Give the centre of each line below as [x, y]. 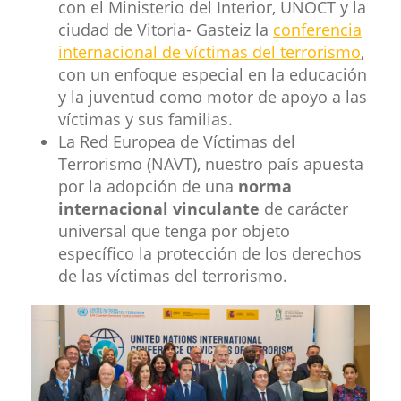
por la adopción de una [148, 186]
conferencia [317, 29]
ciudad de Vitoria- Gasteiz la [166, 29]
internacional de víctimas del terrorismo [209, 51]
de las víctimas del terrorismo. [173, 275]
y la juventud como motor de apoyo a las [213, 96]
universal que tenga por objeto [174, 230]
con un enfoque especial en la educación [213, 74]
